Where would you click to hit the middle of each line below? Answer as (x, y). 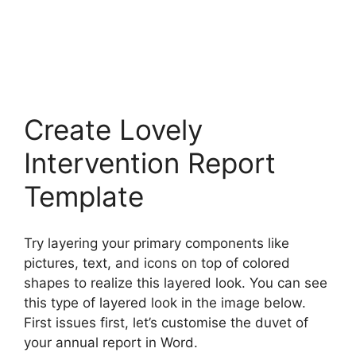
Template (84, 196)
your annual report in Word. (111, 342)
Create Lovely (113, 130)
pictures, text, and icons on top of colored (157, 263)
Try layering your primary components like (157, 243)
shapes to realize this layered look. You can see (176, 282)
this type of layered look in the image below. (165, 302)
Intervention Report (150, 163)
